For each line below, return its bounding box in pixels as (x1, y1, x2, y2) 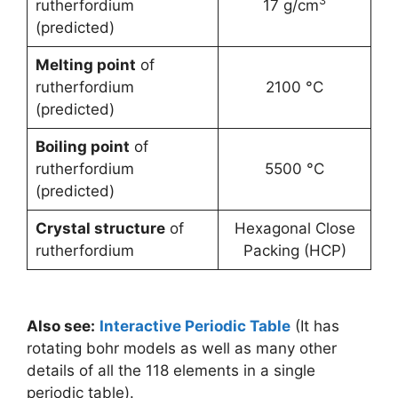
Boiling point (35, 138, 130, 155)
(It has (291, 317, 339, 335)
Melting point (35, 56, 136, 74)
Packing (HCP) (243, 242, 346, 259)
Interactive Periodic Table (99, 317, 291, 335)
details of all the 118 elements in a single (27, 362, 315, 379)
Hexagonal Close (234, 219, 355, 237)
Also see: (27, 317, 95, 335)
